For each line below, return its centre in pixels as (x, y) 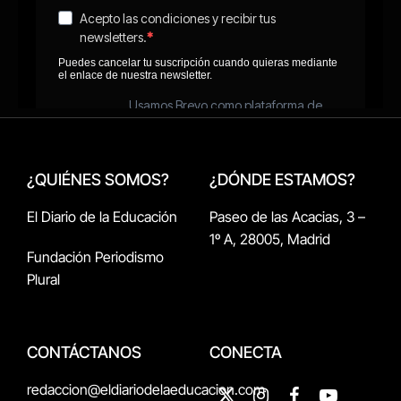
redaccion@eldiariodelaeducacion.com (146, 389)
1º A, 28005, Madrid (270, 239)
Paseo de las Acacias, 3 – (287, 216)
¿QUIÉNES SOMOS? (98, 179)
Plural (43, 279)
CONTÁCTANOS (84, 352)
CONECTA (246, 352)
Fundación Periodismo (95, 256)
